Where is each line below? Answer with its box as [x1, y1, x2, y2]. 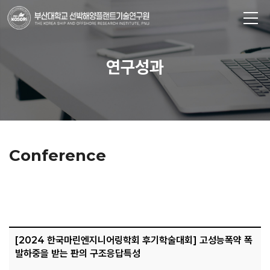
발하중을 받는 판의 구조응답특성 [15, 248, 140, 259]
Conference [9, 146, 106, 165]
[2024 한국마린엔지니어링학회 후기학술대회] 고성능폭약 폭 [15, 234, 253, 246]
